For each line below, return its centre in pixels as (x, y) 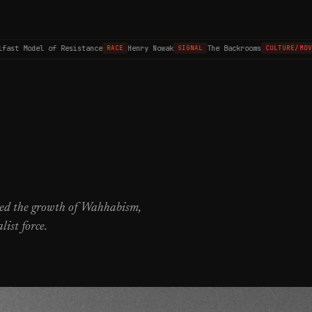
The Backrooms (223, 48)
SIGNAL (179, 48)
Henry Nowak (139, 48)
